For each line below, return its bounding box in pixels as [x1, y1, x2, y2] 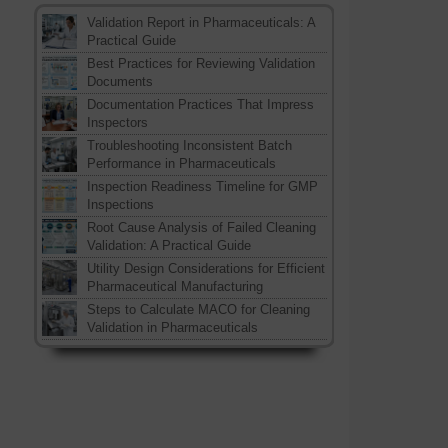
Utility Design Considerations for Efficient [86, 261, 325, 276]
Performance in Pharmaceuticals [86, 156, 276, 171]
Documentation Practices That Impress [86, 97, 314, 112]
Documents [86, 74, 153, 89]
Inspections [86, 197, 154, 212]
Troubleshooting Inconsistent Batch [86, 138, 292, 153]
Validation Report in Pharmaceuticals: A [86, 15, 315, 30]
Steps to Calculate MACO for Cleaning [86, 302, 310, 317]
